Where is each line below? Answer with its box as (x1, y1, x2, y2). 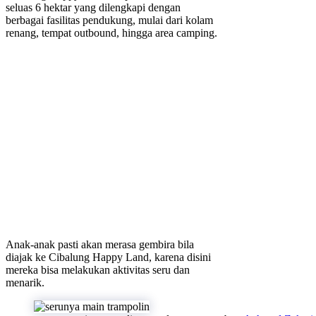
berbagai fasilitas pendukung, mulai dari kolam (6, 14, 213, 27)
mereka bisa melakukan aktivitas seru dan (6, 264, 190, 276)
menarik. (6, 276, 44, 289)
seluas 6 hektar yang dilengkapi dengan (6, 1, 181, 14)
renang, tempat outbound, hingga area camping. (6, 27, 217, 39)
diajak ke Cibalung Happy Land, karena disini (6, 251, 211, 264)
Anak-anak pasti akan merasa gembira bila (6, 238, 194, 251)
